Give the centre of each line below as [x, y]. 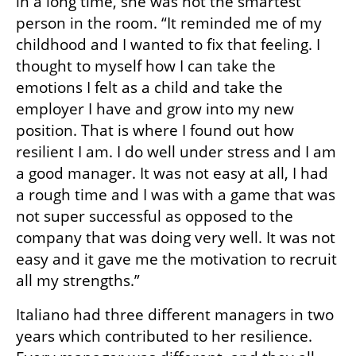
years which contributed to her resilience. [164, 337]
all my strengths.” [78, 281]
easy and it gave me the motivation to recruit [176, 259]
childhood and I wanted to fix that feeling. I [168, 45]
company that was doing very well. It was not [176, 238]
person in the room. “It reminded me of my [169, 23]
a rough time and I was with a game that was [176, 195]
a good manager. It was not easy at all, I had [172, 174]
